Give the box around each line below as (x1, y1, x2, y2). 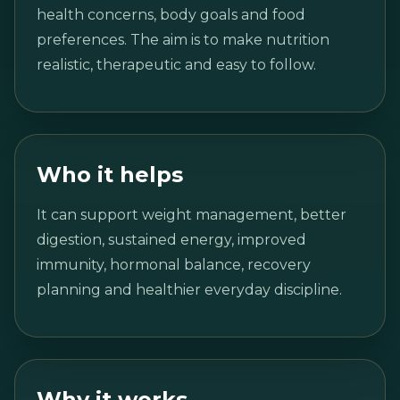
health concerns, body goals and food (37, 5, 305, 23)
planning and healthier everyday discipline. (37, 280, 342, 298)
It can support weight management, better (37, 205, 346, 223)
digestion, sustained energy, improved (37, 230, 306, 248)
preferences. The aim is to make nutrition (37, 30, 329, 48)
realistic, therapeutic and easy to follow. (37, 55, 316, 73)
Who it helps (37, 161, 183, 187)
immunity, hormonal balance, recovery (37, 255, 311, 273)
